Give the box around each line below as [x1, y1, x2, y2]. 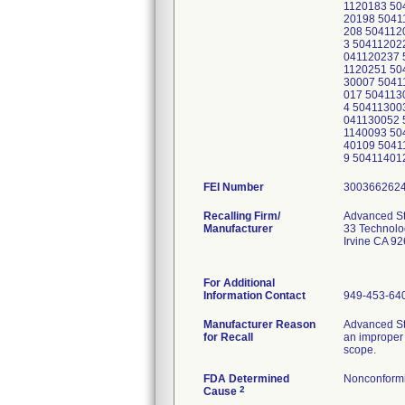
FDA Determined [203, 372, 289, 385]
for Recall [203, 331, 253, 344]
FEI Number [203, 181, 264, 193]
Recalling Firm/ [203, 210, 280, 222]
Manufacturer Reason [203, 318, 316, 331]
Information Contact [203, 289, 306, 302]
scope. [344, 344, 376, 356]
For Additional [203, 277, 275, 289]
